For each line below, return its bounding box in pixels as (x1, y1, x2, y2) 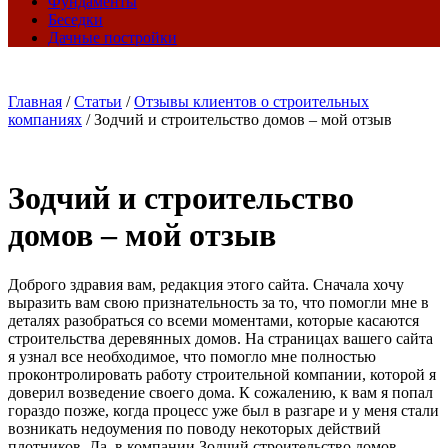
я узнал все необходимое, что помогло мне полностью (8, 347, 376, 365)
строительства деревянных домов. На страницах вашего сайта (8, 329, 433, 347)
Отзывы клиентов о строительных (134, 93, 369, 110)
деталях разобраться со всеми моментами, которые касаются (8, 311, 419, 329)
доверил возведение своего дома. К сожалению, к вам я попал (8, 383, 433, 401)
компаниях (8, 111, 82, 128)
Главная (8, 93, 62, 110)
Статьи (74, 93, 122, 110)
